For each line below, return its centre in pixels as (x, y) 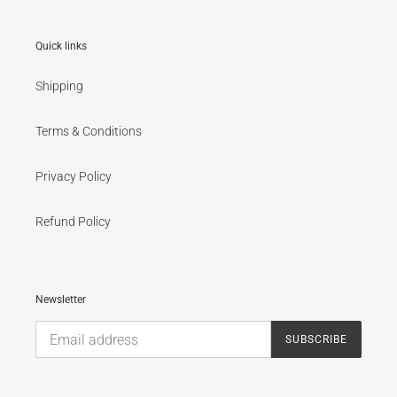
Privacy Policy (74, 176)
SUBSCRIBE (316, 340)
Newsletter (61, 299)
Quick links (61, 47)
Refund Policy (73, 221)
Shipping (59, 86)
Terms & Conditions (89, 131)
